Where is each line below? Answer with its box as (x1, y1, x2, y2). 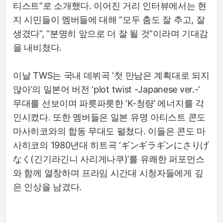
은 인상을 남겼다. (13, 181, 82, 192)
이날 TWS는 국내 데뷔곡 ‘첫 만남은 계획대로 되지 (13, 70, 210, 81)
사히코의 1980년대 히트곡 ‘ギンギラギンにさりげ (13, 139, 209, 150)
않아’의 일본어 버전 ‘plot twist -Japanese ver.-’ (13, 84, 200, 95)
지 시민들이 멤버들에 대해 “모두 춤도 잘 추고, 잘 (13, 14, 205, 25)
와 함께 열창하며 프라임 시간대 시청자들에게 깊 (13, 167, 204, 178)
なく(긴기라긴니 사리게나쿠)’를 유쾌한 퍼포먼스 (13, 153, 205, 164)
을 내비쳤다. (13, 42, 62, 53)
